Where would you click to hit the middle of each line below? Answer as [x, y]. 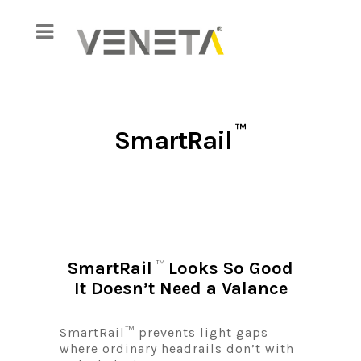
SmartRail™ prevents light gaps [164, 332]
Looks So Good [231, 268]
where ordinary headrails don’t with [177, 349]
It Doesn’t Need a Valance [180, 288]
